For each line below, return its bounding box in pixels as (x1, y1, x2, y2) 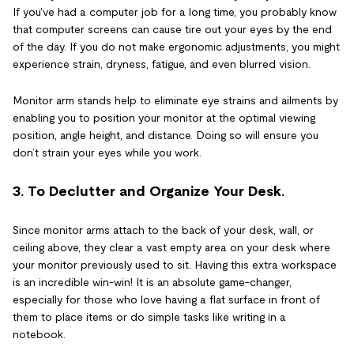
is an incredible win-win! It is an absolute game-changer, (13, 276, 292, 289)
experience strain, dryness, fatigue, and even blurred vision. (13, 58, 311, 71)
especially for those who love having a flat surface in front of (13, 293, 320, 307)
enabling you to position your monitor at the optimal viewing (13, 111, 315, 125)
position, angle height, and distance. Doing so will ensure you (13, 129, 318, 142)
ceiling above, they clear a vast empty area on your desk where (13, 241, 330, 254)
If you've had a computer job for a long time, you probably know (13, 6, 337, 19)
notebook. (13, 328, 66, 341)
